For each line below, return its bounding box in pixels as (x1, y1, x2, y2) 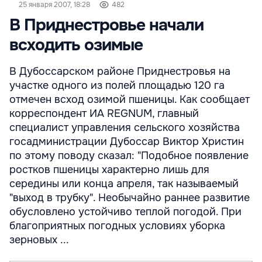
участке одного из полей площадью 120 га (9, 79, 225, 92)
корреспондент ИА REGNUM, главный (9, 107, 199, 120)
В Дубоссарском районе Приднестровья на (9, 65, 230, 78)
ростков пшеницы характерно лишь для (9, 163, 209, 176)
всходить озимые (9, 35, 143, 56)
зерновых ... (9, 233, 69, 246)
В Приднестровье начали (9, 15, 204, 36)
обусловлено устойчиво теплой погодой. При (9, 205, 242, 218)
